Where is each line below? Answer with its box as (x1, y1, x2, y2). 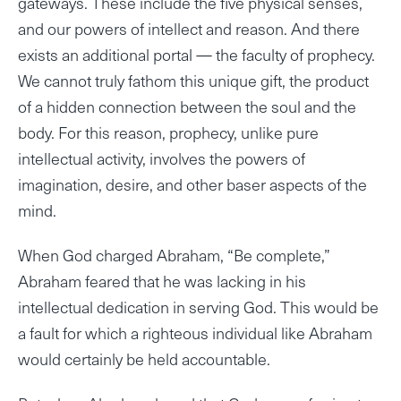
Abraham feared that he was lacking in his (18, 269, 306, 294)
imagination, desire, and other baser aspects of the (18, 172, 367, 197)
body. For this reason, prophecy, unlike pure (18, 120, 319, 145)
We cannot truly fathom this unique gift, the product (18, 68, 369, 93)
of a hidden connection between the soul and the (18, 94, 356, 119)
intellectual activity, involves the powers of (18, 146, 305, 171)
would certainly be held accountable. (18, 346, 270, 371)
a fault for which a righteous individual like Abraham (18, 320, 372, 346)
